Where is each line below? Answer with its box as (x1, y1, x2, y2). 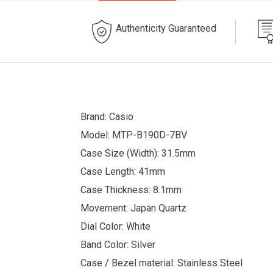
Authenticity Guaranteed (116, 22, 216, 34)
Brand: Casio (80, 110, 133, 122)
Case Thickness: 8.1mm (80, 183, 182, 196)
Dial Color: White (80, 220, 151, 232)
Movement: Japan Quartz (80, 202, 186, 214)
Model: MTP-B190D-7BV (80, 129, 187, 141)
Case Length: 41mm (80, 165, 165, 177)
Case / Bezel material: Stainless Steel (80, 257, 243, 269)
